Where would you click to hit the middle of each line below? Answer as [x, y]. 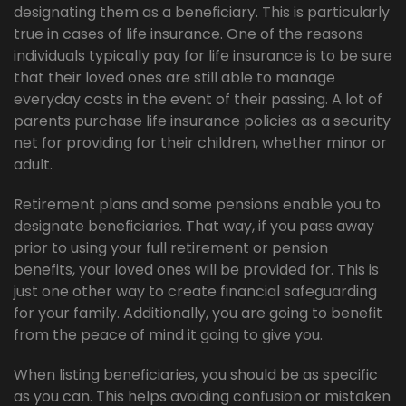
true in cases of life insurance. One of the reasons [188, 34]
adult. [33, 165]
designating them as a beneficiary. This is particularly [202, 13]
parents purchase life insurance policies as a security [202, 121]
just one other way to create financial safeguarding [195, 292]
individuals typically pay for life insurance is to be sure [203, 56]
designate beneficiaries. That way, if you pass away [194, 227]
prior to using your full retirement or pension [171, 248]
